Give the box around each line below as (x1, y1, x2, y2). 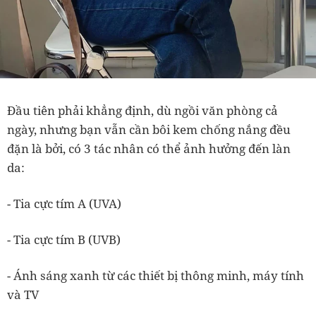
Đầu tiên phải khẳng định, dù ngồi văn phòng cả (7, 102, 278, 119)
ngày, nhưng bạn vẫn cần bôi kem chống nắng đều (7, 121, 291, 138)
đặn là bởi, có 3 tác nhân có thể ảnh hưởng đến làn (7, 140, 291, 157)
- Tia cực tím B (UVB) (7, 231, 121, 248)
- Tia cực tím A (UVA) (7, 195, 121, 212)
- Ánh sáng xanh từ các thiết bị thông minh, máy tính (7, 267, 304, 284)
